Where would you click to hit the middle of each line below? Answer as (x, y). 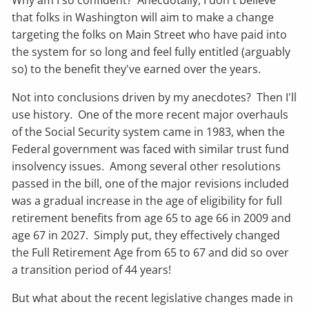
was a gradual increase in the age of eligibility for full (147, 201)
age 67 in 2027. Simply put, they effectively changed (146, 236)
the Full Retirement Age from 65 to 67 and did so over (151, 253)
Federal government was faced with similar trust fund (151, 149)
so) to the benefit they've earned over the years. (138, 69)
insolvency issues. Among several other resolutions (147, 167)
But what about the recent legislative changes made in (153, 298)
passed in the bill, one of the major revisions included (151, 184)
